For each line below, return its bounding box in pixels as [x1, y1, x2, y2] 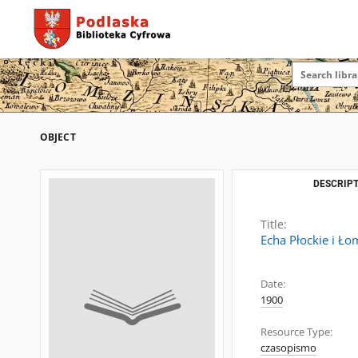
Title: [261, 217, 287, 232]
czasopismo [261, 341, 316, 355]
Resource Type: [261, 325, 332, 339]
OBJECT [40, 130, 76, 144]
